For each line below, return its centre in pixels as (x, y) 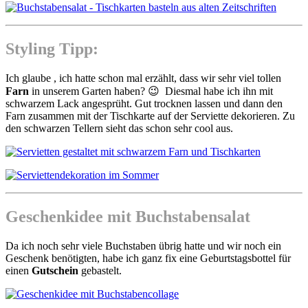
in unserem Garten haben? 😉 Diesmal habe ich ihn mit (151, 91)
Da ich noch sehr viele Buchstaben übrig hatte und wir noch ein (143, 246)
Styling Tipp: (52, 49)
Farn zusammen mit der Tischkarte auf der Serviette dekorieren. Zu (150, 116)
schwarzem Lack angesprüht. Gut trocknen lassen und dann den (144, 104)
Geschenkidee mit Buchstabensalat (128, 217)
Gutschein (55, 271)
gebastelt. (100, 271)
